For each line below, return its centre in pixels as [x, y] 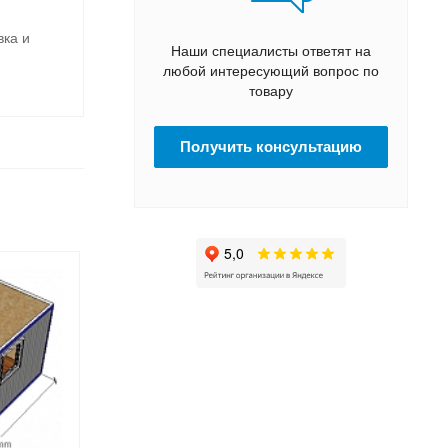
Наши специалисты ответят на [271, 50]
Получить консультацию [271, 146]
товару [271, 90]
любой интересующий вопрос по [271, 70]
